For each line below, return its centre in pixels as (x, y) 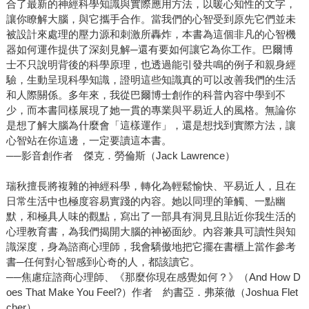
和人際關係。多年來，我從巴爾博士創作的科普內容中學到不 (146, 95)
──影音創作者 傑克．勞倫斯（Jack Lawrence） (120, 156)
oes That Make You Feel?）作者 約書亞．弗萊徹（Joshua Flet (152, 292)
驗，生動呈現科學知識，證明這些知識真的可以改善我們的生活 (151, 80)
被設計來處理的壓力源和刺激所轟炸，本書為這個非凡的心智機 (151, 34)
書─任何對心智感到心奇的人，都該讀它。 (103, 262)
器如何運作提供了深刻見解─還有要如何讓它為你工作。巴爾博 (149, 50)
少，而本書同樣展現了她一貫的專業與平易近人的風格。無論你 (151, 110)
